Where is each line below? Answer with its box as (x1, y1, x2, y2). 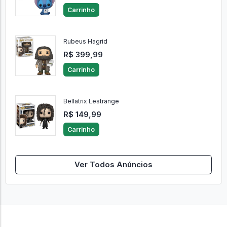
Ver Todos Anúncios (74, 160, 153, 169)
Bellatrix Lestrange (63, 97, 119, 105)
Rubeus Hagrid (63, 37, 107, 46)
